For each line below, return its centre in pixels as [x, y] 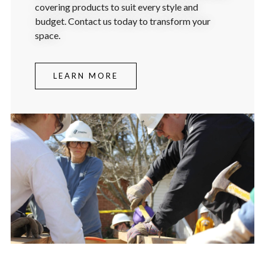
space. [48, 35]
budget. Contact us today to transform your [123, 21]
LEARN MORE [86, 76]
